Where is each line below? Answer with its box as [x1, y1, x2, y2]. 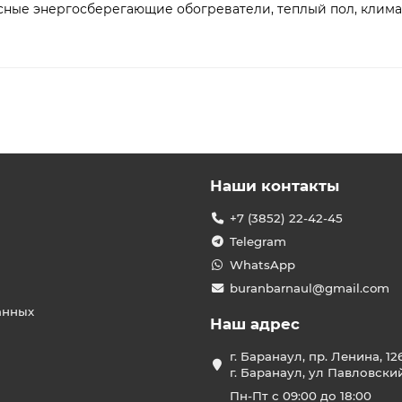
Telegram [229, 234, 286, 249]
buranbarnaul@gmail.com [229, 281, 389, 295]
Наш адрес [210, 315, 300, 333]
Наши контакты [210, 177, 339, 195]
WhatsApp [229, 258, 295, 272]
